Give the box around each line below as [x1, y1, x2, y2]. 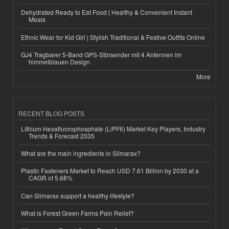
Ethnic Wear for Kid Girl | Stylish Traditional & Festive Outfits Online [21, 32, 205, 41]
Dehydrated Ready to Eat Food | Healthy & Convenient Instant [21, 8, 192, 17]
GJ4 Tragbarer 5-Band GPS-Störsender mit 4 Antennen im [21, 50, 181, 59]
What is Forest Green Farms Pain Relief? [21, 208, 134, 217]
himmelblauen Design [29, 57, 90, 66]
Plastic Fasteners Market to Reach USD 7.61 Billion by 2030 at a [21, 166, 199, 175]
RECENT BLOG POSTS [18, 109, 84, 118]
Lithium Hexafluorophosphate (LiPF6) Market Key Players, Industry [21, 124, 205, 133]
